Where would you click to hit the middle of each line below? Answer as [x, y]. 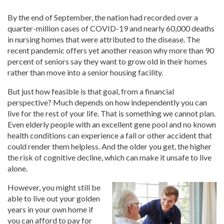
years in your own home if [50, 209]
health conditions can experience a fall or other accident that [110, 135]
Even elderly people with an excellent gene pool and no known [112, 124]
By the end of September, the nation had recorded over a [103, 17]
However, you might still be [54, 187]
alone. [17, 168]
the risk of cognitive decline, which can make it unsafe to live [109, 157]
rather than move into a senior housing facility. [85, 72]
